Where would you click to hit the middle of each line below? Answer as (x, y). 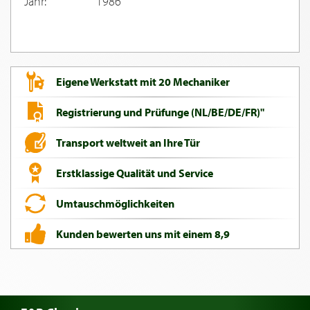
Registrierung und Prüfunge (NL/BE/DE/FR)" (160, 112)
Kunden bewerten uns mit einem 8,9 (143, 234)
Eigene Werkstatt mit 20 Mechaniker (143, 81)
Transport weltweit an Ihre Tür (128, 142)
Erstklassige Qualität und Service (135, 173)
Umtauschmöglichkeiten (115, 203)
